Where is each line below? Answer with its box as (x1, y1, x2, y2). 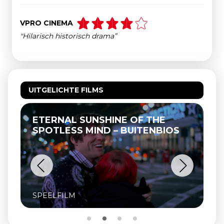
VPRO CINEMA (20, 18, 73, 27)
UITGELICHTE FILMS (28, 85, 103, 94)
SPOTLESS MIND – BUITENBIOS (32, 125, 179, 136)
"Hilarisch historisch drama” (20, 31, 116, 40)
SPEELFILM (32, 191, 75, 200)
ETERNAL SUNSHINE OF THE (32, 114, 165, 125)
